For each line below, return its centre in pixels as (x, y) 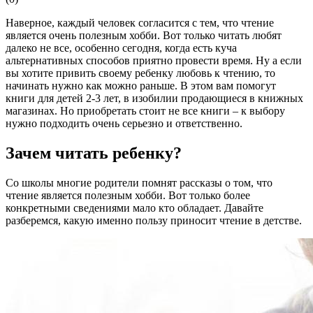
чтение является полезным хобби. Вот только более (128, 195)
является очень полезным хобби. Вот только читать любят (144, 35)
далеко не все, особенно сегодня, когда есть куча (121, 48)
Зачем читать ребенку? (94, 153)
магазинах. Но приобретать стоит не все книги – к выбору (145, 110)
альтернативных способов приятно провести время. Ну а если (154, 60)
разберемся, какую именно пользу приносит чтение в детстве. (154, 220)
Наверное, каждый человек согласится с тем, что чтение (140, 22)
